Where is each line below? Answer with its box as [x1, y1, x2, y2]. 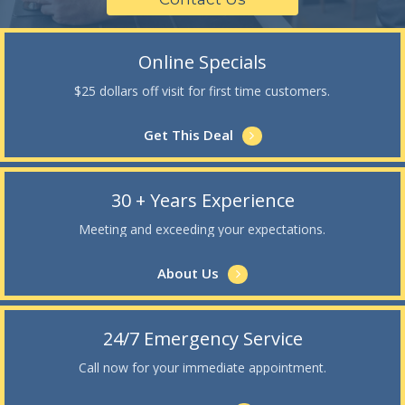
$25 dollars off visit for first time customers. [74, 81, 331, 99]
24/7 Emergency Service [102, 326, 303, 352]
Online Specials [138, 49, 267, 74]
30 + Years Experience [110, 187, 295, 212]
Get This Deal [143, 125, 233, 144]
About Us [157, 263, 219, 282]
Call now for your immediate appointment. [78, 359, 326, 377]
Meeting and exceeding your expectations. [79, 220, 326, 238]
